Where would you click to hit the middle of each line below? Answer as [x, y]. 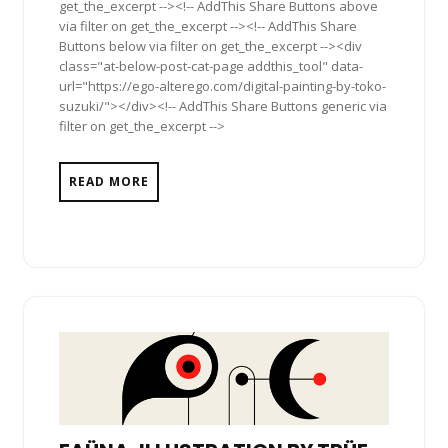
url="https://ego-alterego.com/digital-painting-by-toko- [222, 85]
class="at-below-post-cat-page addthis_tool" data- [211, 65]
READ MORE [109, 181]
